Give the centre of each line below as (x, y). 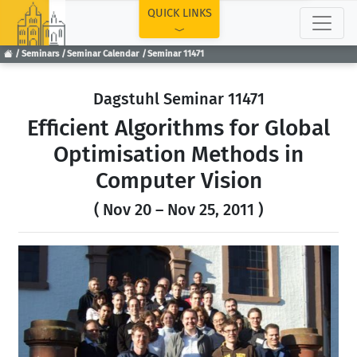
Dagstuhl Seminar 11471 (178, 99)
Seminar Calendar (103, 54)
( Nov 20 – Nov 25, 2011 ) (178, 210)
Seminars (40, 54)
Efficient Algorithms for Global (178, 128)
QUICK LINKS (179, 13)
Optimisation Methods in (178, 154)
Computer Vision (178, 180)
